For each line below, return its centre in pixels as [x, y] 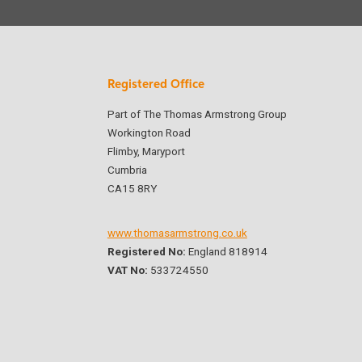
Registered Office [156, 84]
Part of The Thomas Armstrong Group [197, 115]
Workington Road [149, 133]
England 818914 [227, 252]
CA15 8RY [132, 189]
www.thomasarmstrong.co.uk [177, 234]
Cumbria [127, 170]
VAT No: [127, 271]
